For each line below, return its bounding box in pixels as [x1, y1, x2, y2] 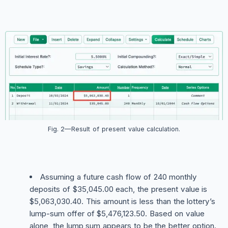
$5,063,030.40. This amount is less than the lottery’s [30, 196, 216, 206]
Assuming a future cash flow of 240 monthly [40, 172, 197, 182]
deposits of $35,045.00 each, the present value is [30, 184, 208, 194]
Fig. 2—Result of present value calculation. [47, 125, 181, 133]
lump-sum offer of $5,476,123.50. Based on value [30, 208, 205, 218]
